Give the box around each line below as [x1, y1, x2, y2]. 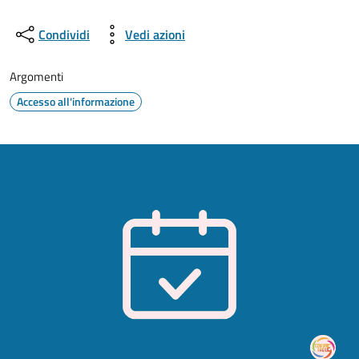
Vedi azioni [125, 25, 185, 44]
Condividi [38, 25, 90, 44]
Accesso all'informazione [17, 93, 135, 110]
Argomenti [10, 67, 63, 86]
